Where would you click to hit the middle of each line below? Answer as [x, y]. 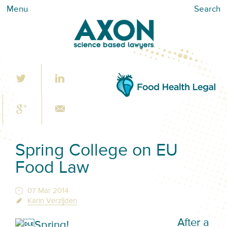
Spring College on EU [97, 151]
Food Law [52, 168]
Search [207, 9]
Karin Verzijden [52, 201]
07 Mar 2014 [48, 191]
